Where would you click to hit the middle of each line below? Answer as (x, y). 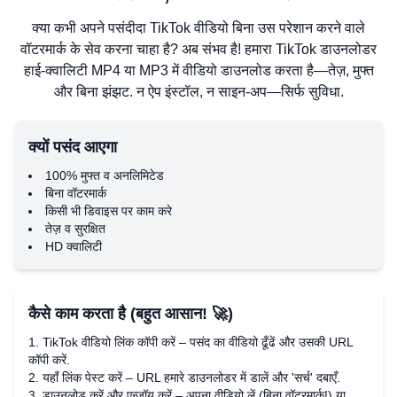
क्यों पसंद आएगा (73, 147)
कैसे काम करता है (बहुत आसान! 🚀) (131, 314)
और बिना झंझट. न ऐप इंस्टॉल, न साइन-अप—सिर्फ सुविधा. (198, 92)
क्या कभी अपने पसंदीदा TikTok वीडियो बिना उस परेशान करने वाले (198, 28)
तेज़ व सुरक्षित (75, 229)
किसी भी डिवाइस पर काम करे (109, 211)
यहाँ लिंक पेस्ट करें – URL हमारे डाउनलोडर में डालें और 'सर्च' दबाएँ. (191, 378)
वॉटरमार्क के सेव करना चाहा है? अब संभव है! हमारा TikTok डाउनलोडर (198, 49)
